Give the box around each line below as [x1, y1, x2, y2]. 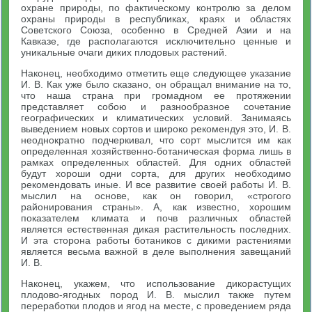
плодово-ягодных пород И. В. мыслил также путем [21, 289, 291, 300]
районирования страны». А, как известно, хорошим [21, 201, 291, 212]
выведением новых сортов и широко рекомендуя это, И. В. [21, 123, 291, 134]
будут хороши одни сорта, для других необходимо [21, 168, 291, 179]
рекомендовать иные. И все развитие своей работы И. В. [21, 179, 291, 190]
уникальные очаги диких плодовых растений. [21, 47, 228, 58]
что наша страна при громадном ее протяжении [21, 90, 291, 101]
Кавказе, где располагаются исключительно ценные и [21, 36, 291, 47]
